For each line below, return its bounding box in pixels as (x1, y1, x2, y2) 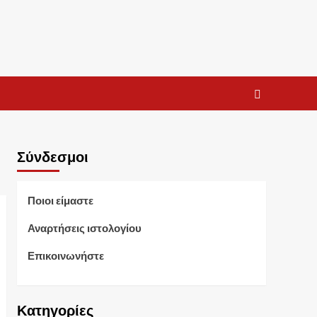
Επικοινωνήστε (27, 249, 104, 263)
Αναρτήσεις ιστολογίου (27, 221, 142, 235)
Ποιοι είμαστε (27, 194, 93, 207)
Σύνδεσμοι (16, 149, 88, 166)
